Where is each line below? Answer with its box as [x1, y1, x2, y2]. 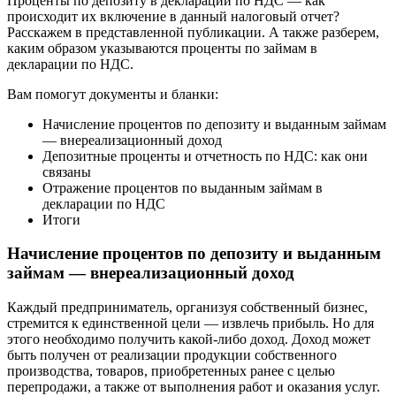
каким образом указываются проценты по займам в [7, 40, 317, 56]
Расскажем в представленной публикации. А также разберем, [7, 24, 379, 40]
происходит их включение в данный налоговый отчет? [7, 8, 339, 24]
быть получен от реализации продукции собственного [7, 347, 337, 363]
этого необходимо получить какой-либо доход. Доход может [7, 331, 370, 347]
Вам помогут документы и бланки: [7, 86, 218, 102]
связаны [42, 164, 91, 179]
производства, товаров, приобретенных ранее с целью [7, 363, 335, 379]
